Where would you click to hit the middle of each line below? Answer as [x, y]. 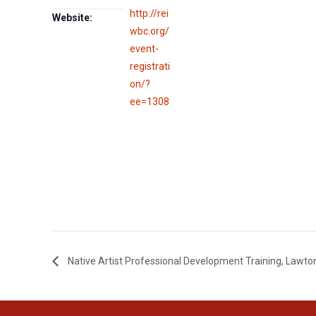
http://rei [150, 14]
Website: [73, 18]
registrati [150, 67]
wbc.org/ [150, 31]
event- [145, 49]
